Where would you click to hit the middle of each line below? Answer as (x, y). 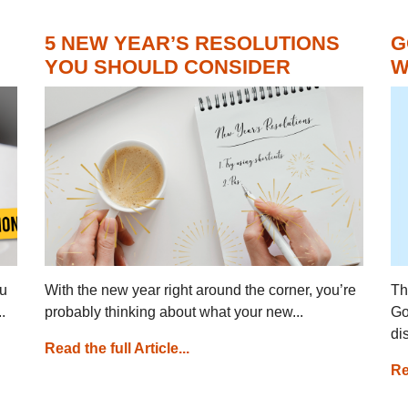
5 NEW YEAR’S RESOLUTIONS (192, 43)
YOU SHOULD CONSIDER (168, 67)
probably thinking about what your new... (174, 311)
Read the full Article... (117, 348)
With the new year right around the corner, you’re (200, 290)
